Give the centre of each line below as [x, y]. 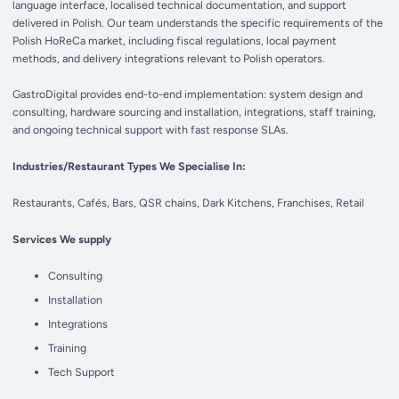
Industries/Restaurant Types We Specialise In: [130, 166]
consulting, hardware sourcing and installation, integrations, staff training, [195, 111]
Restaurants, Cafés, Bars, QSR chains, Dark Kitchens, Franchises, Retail [189, 203]
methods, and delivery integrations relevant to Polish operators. [169, 58]
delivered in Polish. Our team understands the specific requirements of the [198, 22]
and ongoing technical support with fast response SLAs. [151, 129]
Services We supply [62, 240]
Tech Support [82, 372]
